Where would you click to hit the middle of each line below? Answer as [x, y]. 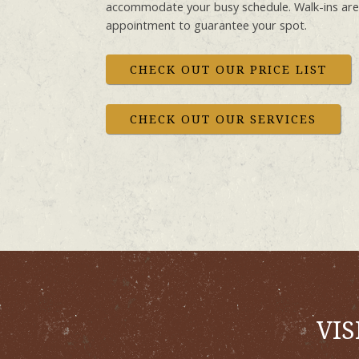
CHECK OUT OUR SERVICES [223, 118]
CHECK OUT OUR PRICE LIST [228, 69]
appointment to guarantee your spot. [206, 25]
